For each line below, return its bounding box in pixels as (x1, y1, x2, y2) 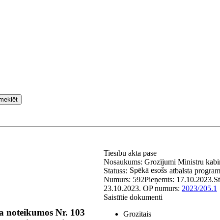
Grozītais (123, 210, 151, 218)
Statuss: (104, 166, 127, 175)
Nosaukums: (104, 158, 144, 166)
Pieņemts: (144, 175, 176, 184)
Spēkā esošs (130, 166, 167, 174)
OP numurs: (143, 184, 182, 192)
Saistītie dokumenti (104, 193, 163, 201)
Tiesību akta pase (104, 149, 159, 157)
